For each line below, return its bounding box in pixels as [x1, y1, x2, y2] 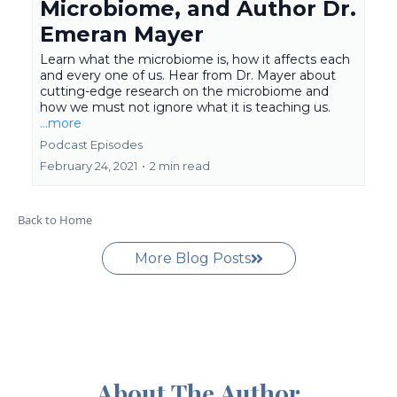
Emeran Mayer [40, 21, 204, 47]
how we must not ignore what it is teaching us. [40, 99, 331, 115]
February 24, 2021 [40, 159, 137, 173]
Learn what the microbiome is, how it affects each [40, 51, 350, 67]
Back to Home [18, 212, 92, 228]
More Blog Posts [134, 250, 251, 267]
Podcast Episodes [40, 137, 143, 152]
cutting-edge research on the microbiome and [40, 83, 329, 99]
